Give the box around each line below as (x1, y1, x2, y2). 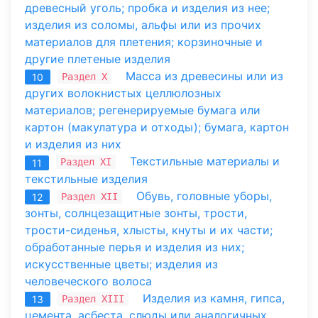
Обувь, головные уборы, (136, 188, 272, 203)
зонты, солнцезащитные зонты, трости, (25, 205, 247, 220)
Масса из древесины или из (126, 69, 283, 84)
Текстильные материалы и (130, 154, 280, 169)
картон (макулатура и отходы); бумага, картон (25, 120, 289, 135)
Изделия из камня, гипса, (143, 290, 285, 305)
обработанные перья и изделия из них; (25, 239, 244, 254)
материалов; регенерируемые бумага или (25, 103, 261, 118)
